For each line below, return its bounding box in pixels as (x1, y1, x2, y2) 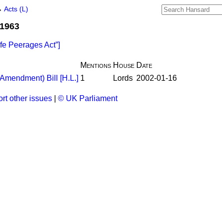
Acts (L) (4, 5, 28, 13)
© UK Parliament (58, 94, 117, 103)
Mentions (80, 61, 111, 69)
